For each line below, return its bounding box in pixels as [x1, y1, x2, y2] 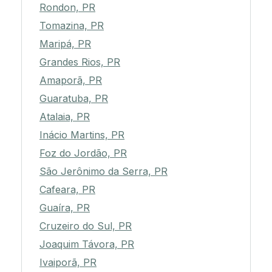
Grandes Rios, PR [39, 56, 120, 69]
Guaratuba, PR [39, 92, 108, 105]
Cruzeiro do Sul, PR [39, 220, 132, 233]
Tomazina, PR [39, 19, 104, 32]
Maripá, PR [39, 38, 91, 50]
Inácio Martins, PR [39, 129, 124, 141]
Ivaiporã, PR [39, 256, 97, 269]
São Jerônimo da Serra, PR [39, 165, 168, 178]
